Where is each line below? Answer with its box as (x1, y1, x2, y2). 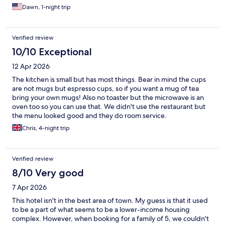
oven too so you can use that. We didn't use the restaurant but (12, 102, 205, 111)
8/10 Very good (12, 167, 84, 179)
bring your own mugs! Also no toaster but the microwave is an (12, 93, 204, 102)
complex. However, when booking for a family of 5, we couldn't (12, 214, 209, 223)
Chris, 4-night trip (22, 124, 70, 133)
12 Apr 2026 (12, 62, 50, 71)
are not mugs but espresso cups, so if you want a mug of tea (12, 84, 199, 93)
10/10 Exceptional (12, 46, 92, 58)
